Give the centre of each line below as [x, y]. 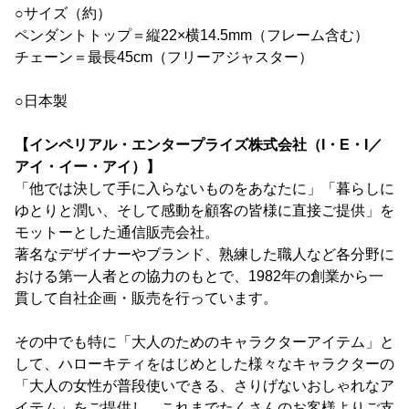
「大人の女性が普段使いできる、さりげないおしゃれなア [204, 386]
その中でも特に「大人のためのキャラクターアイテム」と [204, 342]
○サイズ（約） [63, 14]
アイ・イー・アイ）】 [88, 167]
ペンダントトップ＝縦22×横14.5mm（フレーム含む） [192, 36]
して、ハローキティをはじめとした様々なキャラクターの [204, 364]
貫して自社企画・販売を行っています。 [146, 299]
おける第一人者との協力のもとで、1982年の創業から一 [199, 277]
